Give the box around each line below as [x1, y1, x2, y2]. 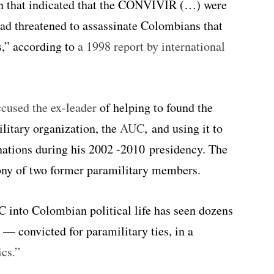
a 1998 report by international [78, 38, 225, 55]
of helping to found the [97, 99, 213, 116]
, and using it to [144, 120, 223, 137]
